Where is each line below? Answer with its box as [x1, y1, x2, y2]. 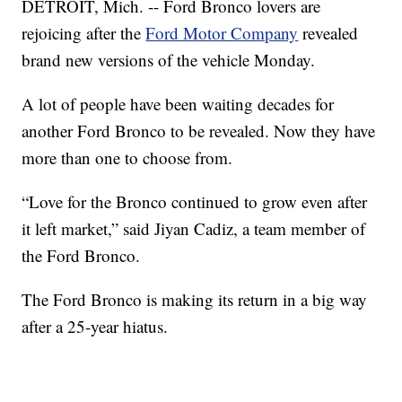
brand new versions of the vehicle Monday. [22, 48, 316, 72]
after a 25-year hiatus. [22, 315, 169, 338]
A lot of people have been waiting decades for [22, 92, 335, 116]
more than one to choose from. [22, 146, 233, 170]
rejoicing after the [22, 22, 146, 45]
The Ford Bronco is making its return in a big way [22, 288, 368, 311]
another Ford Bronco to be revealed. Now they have [22, 119, 376, 143]
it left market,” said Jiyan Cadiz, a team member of [22, 217, 366, 240]
